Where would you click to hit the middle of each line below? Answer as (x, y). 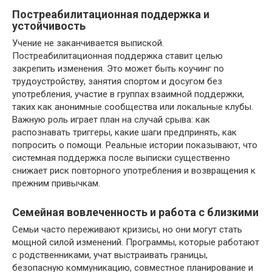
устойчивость (49, 26)
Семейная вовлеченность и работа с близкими (135, 212)
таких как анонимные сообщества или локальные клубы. (133, 107)
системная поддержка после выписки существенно (121, 158)
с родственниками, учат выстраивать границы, (110, 255)
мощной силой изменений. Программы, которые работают (136, 243)
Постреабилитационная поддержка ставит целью (117, 56)
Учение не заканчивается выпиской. (88, 43)
